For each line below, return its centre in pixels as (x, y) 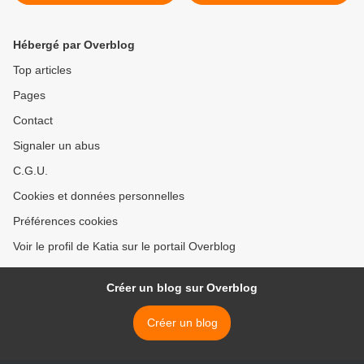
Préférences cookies (65, 221)
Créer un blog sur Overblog (182, 288)
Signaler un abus (56, 145)
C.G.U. (30, 171)
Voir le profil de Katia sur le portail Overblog (124, 246)
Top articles (42, 70)
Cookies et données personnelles (99, 196)
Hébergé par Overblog (74, 45)
